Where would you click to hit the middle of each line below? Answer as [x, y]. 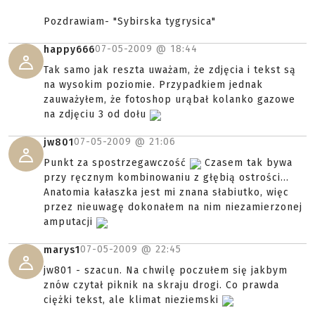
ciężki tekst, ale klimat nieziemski [133, 300]
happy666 [69, 50]
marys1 [62, 250]
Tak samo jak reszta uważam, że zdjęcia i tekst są [170, 70]
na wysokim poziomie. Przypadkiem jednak [153, 85]
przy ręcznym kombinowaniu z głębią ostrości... [166, 178]
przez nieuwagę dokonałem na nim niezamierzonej [173, 207]
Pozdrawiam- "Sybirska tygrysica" [130, 22]
